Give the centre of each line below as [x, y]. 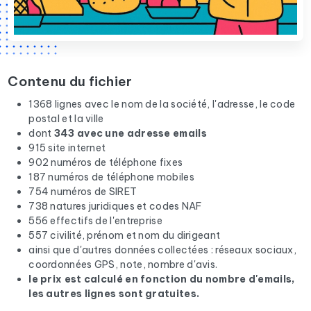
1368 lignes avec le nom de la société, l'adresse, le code [162, 104]
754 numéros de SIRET [83, 192]
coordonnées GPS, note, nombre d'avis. [123, 265]
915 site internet [67, 148]
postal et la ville [66, 119]
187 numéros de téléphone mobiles [111, 177]
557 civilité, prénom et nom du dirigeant [125, 236]
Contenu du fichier [70, 82]
